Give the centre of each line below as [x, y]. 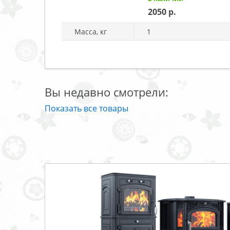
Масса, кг [91, 31]
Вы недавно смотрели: [107, 92]
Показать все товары [87, 108]
